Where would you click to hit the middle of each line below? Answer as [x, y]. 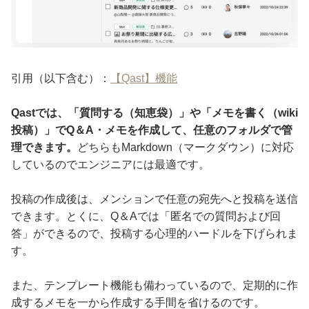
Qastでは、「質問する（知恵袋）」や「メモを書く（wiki [154, 113]
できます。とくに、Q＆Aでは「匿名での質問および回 [146, 217]
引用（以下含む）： [61, 79]
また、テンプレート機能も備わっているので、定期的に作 [154, 286]
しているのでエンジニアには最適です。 [110, 165]
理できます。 [44, 148]
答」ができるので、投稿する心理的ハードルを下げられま [154, 234]
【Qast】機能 [144, 79]
